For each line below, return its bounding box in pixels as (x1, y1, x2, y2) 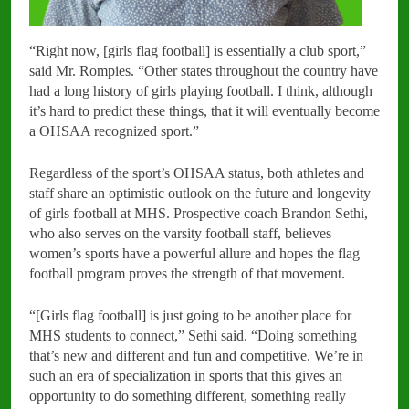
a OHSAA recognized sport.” (29, 122, 199, 139)
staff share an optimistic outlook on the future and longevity (29, 184, 371, 201)
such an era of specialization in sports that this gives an (29, 367, 342, 383)
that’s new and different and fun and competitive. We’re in (29, 347, 363, 363)
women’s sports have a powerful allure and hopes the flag (29, 245, 360, 261)
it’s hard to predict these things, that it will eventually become (29, 102, 380, 119)
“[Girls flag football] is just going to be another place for (29, 307, 351, 323)
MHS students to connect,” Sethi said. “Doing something (29, 327, 357, 343)
